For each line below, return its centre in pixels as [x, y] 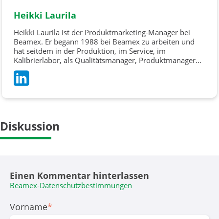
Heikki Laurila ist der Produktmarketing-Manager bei [102, 33]
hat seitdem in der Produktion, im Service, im [90, 51]
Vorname [29, 207]
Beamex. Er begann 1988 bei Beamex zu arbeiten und [104, 42]
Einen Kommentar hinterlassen [79, 176]
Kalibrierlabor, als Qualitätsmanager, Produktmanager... [108, 60]
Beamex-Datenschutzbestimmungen [71, 186]
